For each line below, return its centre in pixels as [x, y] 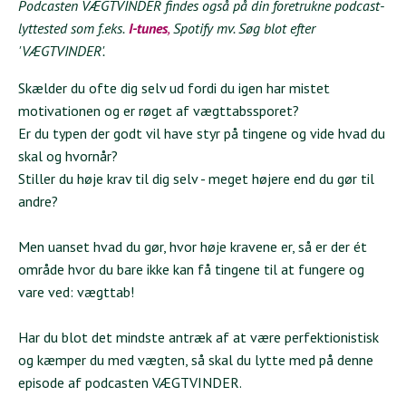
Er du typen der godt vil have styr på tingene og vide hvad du [202, 134]
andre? [38, 202]
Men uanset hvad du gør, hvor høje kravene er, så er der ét [193, 247]
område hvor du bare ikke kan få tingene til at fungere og [191, 270]
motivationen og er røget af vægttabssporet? [159, 111]
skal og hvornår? [68, 156]
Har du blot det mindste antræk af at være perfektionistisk [198, 338]
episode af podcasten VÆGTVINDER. [130, 383]
